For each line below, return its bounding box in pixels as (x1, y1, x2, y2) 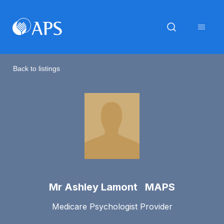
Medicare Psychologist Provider (51, 201, 172, 211)
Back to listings (13, 64, 60, 72)
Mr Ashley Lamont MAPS (49, 181, 175, 193)
